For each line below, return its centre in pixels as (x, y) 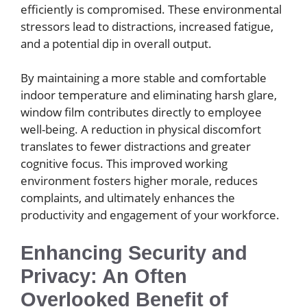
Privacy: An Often (104, 276)
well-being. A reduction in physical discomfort (141, 130)
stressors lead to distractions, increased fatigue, (147, 26)
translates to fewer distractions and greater (136, 147)
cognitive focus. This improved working (124, 164)
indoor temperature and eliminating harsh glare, (149, 95)
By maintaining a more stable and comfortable (144, 78)
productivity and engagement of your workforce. (150, 215)
